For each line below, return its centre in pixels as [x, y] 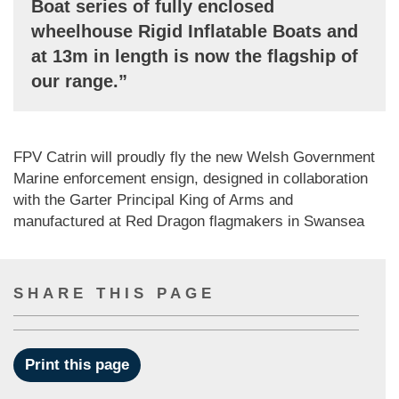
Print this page [77, 365]
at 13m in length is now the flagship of [195, 56]
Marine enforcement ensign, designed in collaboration [191, 179]
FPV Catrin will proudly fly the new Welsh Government [194, 157]
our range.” [79, 81]
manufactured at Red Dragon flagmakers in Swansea [189, 221]
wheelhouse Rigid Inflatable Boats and [195, 31]
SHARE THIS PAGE [114, 293]
